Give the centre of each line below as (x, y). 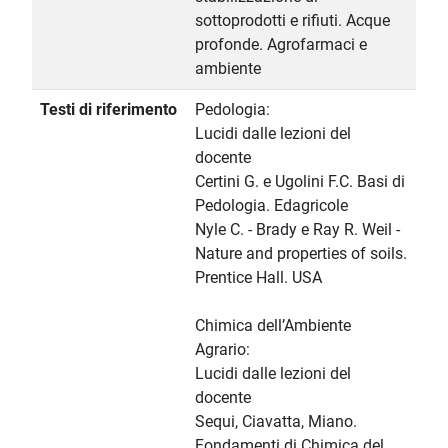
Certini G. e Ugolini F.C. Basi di (300, 182)
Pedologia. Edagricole (271, 206)
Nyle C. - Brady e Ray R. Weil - (297, 230)
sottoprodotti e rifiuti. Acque (292, 21)
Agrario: (222, 350)
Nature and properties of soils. (301, 254)
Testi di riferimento (108, 110)
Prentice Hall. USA (258, 278)
